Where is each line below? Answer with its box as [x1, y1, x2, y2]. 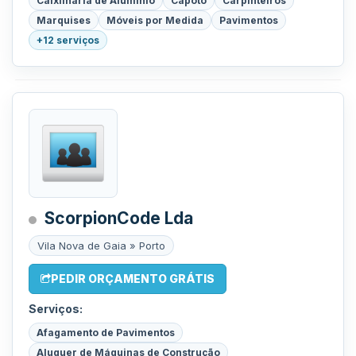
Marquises [37, 14, 91, 26]
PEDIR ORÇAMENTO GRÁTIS [51, 272, 215, 285]
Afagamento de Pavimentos [37, 327, 175, 339]
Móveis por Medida [106, 14, 203, 26]
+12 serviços [37, 34, 99, 46]
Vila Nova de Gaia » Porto [37, 239, 165, 252]
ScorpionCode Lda [44, 208, 193, 228]
